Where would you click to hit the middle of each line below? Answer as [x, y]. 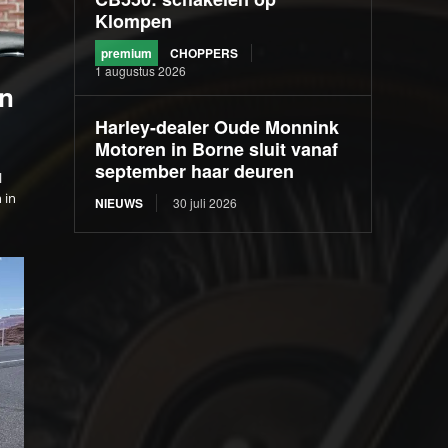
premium [127, 53]
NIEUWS [119, 203]
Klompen [134, 21]
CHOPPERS [204, 53]
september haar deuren [195, 171]
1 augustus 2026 [141, 71]
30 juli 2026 [205, 203]
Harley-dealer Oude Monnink [217, 127]
